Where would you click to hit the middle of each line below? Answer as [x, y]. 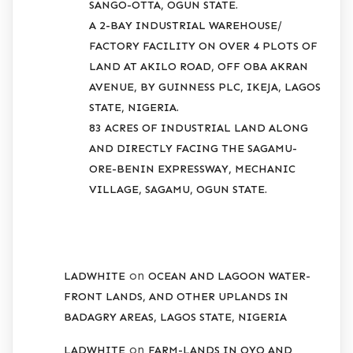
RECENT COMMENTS [135, 233]
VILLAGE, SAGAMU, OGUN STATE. [178, 189]
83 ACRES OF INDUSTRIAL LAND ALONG [199, 128]
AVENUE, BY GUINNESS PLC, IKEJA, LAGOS [205, 87]
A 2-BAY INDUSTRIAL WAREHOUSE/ [186, 25]
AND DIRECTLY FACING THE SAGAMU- [193, 148]
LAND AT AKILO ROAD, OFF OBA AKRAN [199, 66]
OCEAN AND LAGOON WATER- [229, 277]
